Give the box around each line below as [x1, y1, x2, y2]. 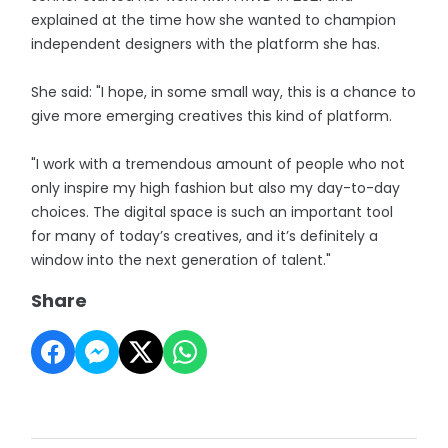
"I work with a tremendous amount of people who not [31, 154, 406, 174]
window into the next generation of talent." [31, 250, 332, 270]
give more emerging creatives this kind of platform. [31, 106, 393, 126]
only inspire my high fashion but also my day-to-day [31, 178, 401, 198]
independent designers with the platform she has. [31, 34, 381, 54]
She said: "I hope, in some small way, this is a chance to [31, 82, 417, 102]
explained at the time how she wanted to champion [31, 10, 397, 30]
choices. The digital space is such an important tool [31, 202, 394, 222]
